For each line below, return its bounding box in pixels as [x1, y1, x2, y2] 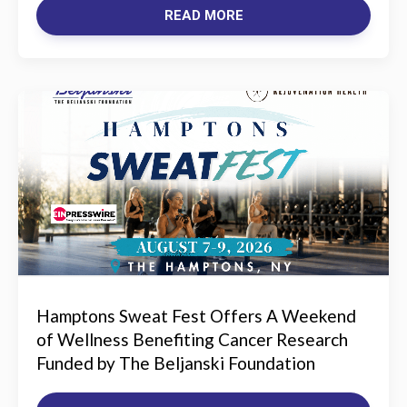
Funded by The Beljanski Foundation [36, 352, 315, 373]
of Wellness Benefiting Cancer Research [36, 329, 348, 350]
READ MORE [164, 7, 243, 24]
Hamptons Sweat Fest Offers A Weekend [36, 305, 356, 326]
